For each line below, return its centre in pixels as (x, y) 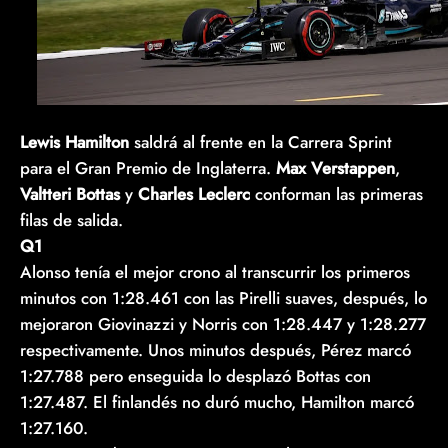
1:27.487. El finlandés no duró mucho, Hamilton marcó (217, 401)
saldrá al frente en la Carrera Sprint (260, 141)
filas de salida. (71, 219)
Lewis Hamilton (74, 141)
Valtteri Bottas (70, 193)
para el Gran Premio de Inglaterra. (148, 167)
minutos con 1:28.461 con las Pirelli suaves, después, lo (223, 297)
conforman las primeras (336, 193)
